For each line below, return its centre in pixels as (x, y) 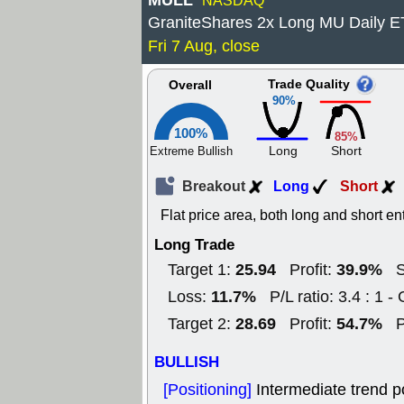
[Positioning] (210, 390)
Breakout (216, 186)
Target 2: (202, 324)
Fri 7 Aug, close (204, 46)
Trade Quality (309, 85)
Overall (190, 86)
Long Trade (194, 245)
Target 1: (202, 270)
